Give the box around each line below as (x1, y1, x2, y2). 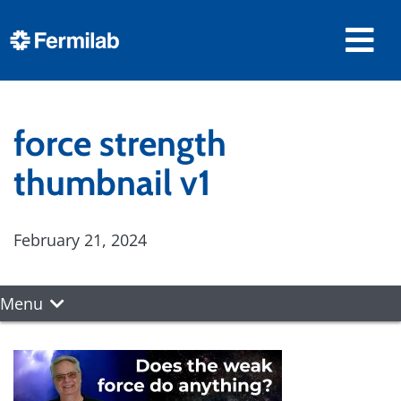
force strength (13, 122, 226, 165)
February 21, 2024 (13, 229, 147, 251)
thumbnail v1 (13, 161, 211, 204)
